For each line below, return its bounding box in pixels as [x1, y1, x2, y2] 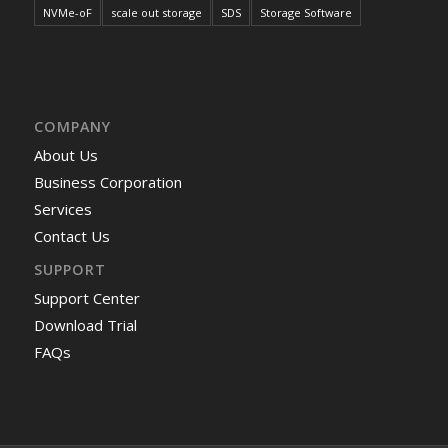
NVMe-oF [42, 5, 92, 21]
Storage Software [259, 5, 352, 21]
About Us [33, 145, 98, 166]
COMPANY [33, 117, 111, 137]
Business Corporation [33, 172, 182, 193]
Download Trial [33, 315, 137, 336]
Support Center [33, 288, 140, 309]
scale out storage [110, 5, 202, 21]
